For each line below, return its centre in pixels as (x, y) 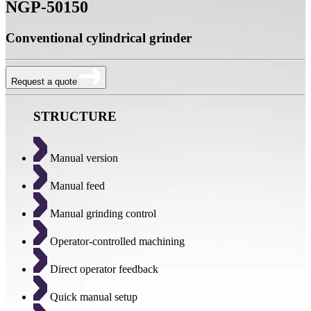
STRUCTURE (75, 116)
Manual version (83, 158)
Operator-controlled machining (116, 242)
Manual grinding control (102, 214)
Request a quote (45, 81)
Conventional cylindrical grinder (99, 38)
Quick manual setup (92, 297)
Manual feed (76, 186)
